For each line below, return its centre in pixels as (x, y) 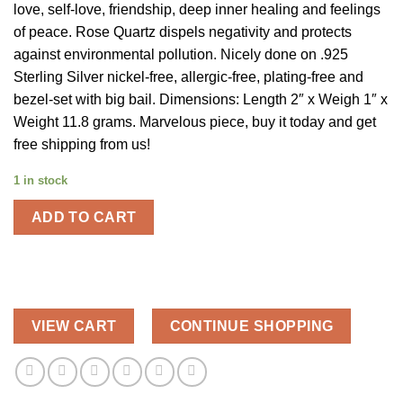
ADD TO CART (84, 218)
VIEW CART (74, 326)
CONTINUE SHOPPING (251, 326)
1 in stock (40, 181)
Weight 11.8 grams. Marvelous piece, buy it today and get (195, 121)
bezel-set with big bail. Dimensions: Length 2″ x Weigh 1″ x (201, 99)
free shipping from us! (82, 144)
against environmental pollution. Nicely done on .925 (181, 54)
